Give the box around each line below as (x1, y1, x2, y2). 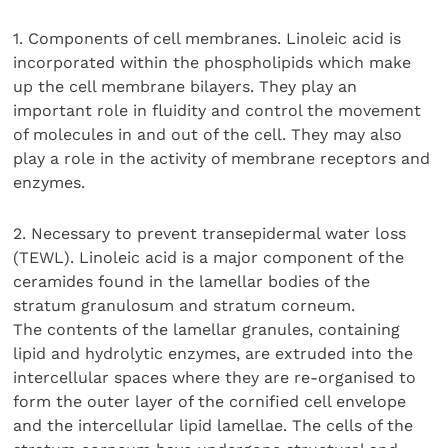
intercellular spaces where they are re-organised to (13, 367, 417, 387)
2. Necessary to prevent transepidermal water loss (13, 223, 407, 243)
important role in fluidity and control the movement (13, 101, 422, 121)
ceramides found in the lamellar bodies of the (13, 271, 371, 291)
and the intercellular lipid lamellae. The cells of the (13, 415, 414, 435)
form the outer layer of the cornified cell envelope (13, 391, 407, 411)
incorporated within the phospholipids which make (13, 53, 412, 73)
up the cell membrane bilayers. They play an (13, 77, 358, 97)
